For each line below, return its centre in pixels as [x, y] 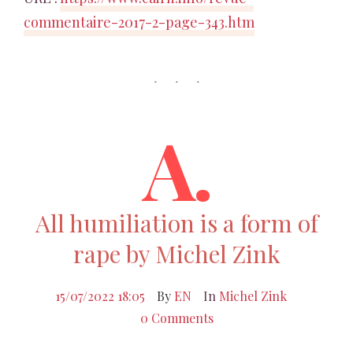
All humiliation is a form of [176, 223]
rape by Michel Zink [176, 254]
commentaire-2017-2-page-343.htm [139, 22]
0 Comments [176, 318]
